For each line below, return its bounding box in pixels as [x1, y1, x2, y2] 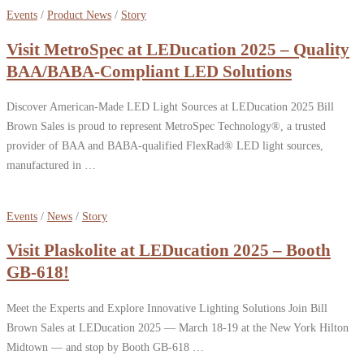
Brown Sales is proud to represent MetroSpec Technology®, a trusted [6, 119, 326, 133]
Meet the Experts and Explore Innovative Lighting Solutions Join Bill [6, 301, 327, 314]
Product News [47, 8, 111, 22]
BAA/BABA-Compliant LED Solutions [6, 61, 292, 81]
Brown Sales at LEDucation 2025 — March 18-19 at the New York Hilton [6, 320, 349, 334]
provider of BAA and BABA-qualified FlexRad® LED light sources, [6, 139, 323, 153]
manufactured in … [6, 158, 96, 172]
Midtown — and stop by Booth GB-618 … [6, 340, 204, 353]
